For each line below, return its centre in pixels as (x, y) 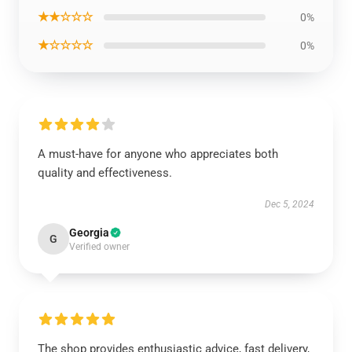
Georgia (89, 233)
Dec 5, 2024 (290, 204)
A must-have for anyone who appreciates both (158, 154)
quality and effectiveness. (105, 173)
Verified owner (99, 247)
